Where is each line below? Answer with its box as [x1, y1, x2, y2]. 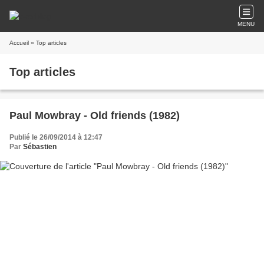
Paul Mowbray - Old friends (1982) [9, 110, 180, 121]
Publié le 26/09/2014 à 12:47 [9, 133, 103, 141]
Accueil [9, 39, 29, 46]
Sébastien [23, 143, 57, 151]
